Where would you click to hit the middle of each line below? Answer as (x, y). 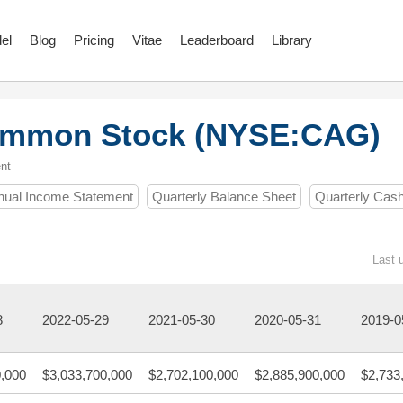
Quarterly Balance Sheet (224, 197)
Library (292, 40)
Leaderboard (217, 40)
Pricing (94, 40)
